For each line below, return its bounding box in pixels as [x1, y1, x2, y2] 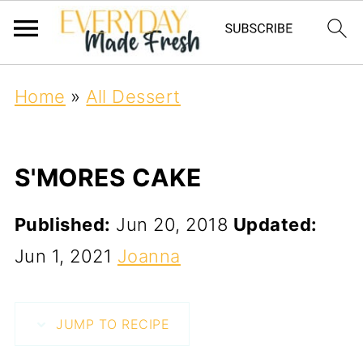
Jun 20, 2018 [116, 214, 228, 235]
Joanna [117, 246, 181, 267]
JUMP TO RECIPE [51, 316, 170, 332]
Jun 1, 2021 [14, 246, 113, 267]
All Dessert [86, 86, 181, 107]
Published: [14, 214, 111, 235]
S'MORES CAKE [14, 163, 202, 192]
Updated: [233, 214, 318, 235]
